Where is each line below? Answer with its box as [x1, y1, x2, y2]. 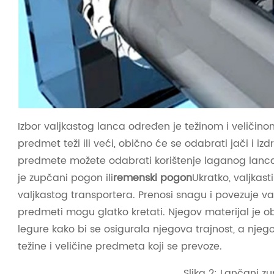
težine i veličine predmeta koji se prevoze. [18, 238, 222, 254]
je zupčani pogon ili [18, 169, 113, 186]
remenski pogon [113, 169, 192, 186]
